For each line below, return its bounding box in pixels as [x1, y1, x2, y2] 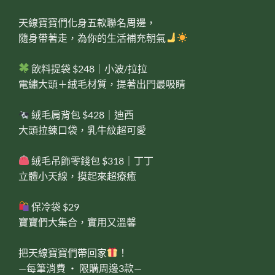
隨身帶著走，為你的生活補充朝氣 [18, 31, 166, 44]
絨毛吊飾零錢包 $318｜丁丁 [29, 154, 154, 166]
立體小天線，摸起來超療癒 [18, 169, 136, 182]
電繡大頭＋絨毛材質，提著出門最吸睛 [18, 77, 185, 90]
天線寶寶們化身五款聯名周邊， [18, 16, 156, 28]
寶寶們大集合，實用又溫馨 [18, 215, 136, 228]
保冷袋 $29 [29, 200, 80, 212]
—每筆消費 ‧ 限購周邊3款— [18, 261, 142, 274]
